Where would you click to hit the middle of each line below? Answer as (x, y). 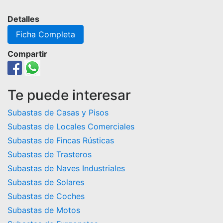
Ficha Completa (46, 35)
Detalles (23, 19)
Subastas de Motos (44, 210)
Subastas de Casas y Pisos (58, 113)
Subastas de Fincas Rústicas (61, 141)
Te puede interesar (69, 95)
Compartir (27, 54)
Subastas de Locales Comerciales (71, 127)
